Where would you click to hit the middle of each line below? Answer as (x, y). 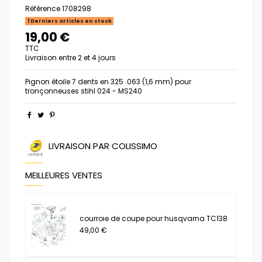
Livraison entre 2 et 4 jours (70, 57)
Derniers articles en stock (70, 21)
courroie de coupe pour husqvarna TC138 (154, 218)
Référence (43, 8)
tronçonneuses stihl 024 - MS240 (84, 91)
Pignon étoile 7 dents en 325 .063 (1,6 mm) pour (108, 81)
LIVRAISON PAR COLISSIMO (103, 146)
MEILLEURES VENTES (64, 175)
